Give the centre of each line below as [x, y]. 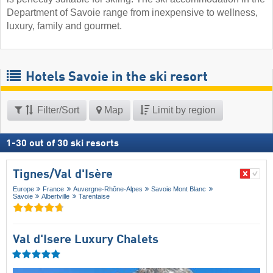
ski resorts [95, 144]
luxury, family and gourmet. [64, 26]
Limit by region [183, 110]
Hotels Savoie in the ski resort [115, 78]
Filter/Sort [57, 110]
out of [42, 144]
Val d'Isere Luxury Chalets [86, 240]
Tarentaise [94, 197]
